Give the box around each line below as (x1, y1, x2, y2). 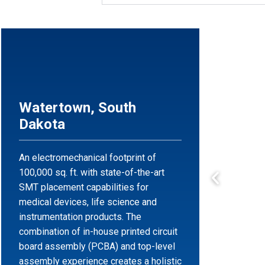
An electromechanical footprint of (19, 151, 156, 163)
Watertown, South (19, 99, 136, 116)
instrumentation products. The (19, 211, 141, 222)
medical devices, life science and (19, 196, 157, 208)
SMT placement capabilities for (19, 181, 148, 193)
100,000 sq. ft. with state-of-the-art (19, 166, 164, 178)
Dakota (19, 115, 65, 132)
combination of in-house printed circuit (19, 225, 177, 237)
